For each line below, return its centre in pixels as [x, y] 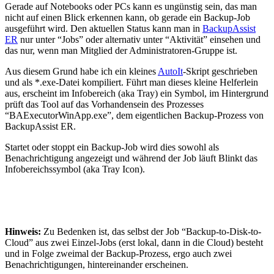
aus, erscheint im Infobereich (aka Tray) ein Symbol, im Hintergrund [137, 93]
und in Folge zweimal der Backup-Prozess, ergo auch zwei [118, 253]
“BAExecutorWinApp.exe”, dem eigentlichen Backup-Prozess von [134, 115]
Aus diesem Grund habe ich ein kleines [81, 71]
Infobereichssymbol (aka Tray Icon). [75, 169]
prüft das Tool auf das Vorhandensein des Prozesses [104, 104]
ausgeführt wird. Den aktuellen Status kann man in [104, 28]
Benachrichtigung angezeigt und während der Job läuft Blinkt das [131, 158]
